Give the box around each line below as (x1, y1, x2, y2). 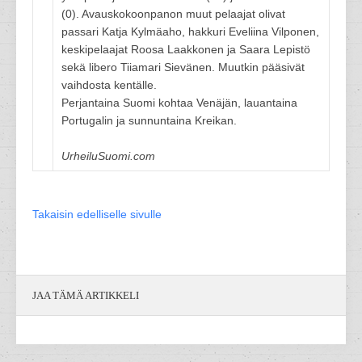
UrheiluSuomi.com (61, 149, 155, 162)
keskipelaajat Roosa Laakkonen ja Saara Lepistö (61, 43, 310, 56)
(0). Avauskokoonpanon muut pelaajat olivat (61, 7, 285, 20)
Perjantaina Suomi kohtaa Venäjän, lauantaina (61, 96, 297, 109)
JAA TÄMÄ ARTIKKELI (32, 289, 139, 301)
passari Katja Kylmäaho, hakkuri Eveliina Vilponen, (61, 25, 319, 38)
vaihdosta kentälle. (61, 78, 157, 91)
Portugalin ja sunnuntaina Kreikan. (61, 114, 237, 127)
